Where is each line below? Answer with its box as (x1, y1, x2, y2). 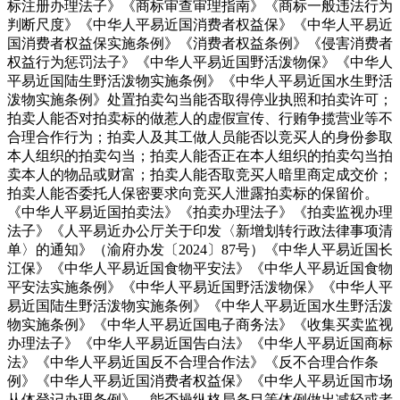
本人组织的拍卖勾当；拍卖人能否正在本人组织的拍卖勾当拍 (7, 147, 393, 163)
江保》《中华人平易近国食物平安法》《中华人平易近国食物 (7, 260, 393, 276)
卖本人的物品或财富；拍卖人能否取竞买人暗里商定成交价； (7, 166, 393, 182)
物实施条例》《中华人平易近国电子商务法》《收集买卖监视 (7, 316, 393, 332)
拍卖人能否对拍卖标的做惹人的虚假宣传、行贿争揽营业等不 (7, 110, 393, 126)
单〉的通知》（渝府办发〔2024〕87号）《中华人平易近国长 (7, 241, 393, 257)
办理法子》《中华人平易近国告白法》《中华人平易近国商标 (7, 335, 393, 351)
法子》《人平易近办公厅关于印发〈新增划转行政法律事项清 (7, 222, 393, 238)
